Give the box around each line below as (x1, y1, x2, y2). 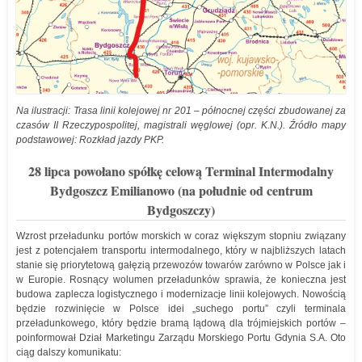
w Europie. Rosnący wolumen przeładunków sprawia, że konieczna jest (16, 274, 346, 286)
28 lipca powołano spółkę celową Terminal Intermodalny (28, 162, 334, 181)
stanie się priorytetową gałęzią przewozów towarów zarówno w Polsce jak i (16, 259, 346, 271)
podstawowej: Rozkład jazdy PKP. (16, 134, 164, 146)
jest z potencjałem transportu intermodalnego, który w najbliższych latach (16, 245, 346, 257)
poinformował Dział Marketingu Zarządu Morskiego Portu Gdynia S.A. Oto (16, 332, 346, 344)
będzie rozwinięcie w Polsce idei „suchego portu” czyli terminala (16, 303, 346, 315)
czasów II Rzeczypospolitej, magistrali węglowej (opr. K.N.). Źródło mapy (16, 120, 346, 132)
